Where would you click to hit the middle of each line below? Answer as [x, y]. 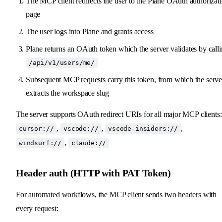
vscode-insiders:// [143, 128]
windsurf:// [40, 143]
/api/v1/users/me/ [62, 62]
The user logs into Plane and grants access [90, 31]
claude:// [89, 143]
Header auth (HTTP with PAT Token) [93, 173]
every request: [37, 208]
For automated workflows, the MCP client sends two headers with [116, 194]
